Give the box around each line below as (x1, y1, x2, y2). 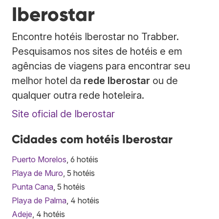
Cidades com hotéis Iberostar (12, 131, 173, 146)
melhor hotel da (12, 74, 84, 87)
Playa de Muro (12, 168, 63, 178)
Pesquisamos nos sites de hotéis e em (12, 45, 182, 57)
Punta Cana (12, 181, 53, 192)
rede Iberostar (84, 74, 150, 87)
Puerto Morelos (12, 154, 66, 164)
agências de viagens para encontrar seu (12, 60, 190, 72)
